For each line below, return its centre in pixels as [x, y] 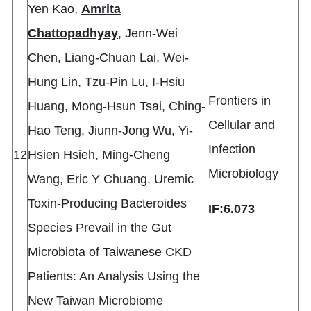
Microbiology [243, 174]
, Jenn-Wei [148, 34]
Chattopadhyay [73, 34]
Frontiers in [239, 101]
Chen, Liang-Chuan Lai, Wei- [108, 58]
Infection [232, 150]
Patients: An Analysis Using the [114, 277]
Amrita [101, 9]
